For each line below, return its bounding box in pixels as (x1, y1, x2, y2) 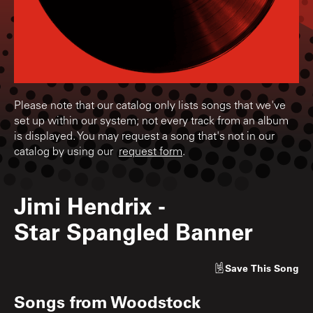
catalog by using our (14, 146, 119, 158)
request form (119, 146, 182, 158)
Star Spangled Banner (14, 215, 253, 246)
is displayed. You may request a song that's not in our (14, 131, 275, 143)
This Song (251, 261, 299, 275)
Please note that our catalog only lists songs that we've (14, 100, 286, 112)
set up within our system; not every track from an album (14, 115, 289, 127)
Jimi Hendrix (14, 189, 152, 220)
